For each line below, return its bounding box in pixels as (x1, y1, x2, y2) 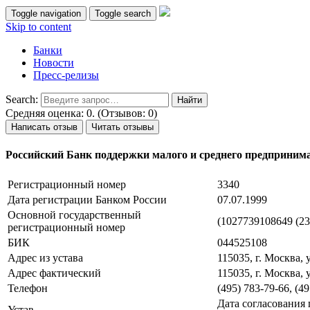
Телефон (8, 282, 48, 294)
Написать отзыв (11, 122, 77, 132)
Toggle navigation (11, 8, 81, 19)
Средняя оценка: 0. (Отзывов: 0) (6, 107, 157, 119)
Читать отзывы (91, 122, 154, 132)
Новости (33, 57, 74, 69)
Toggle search (95, 8, 151, 19)
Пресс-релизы (33, 69, 99, 81)
